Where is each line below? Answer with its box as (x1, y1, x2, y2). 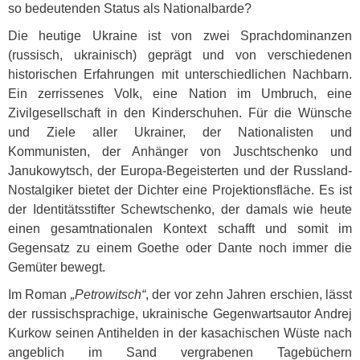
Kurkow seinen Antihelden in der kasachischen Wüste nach (8, 326, 352, 340)
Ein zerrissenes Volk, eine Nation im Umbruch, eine (8, 87, 352, 100)
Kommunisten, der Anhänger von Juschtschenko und (8, 145, 352, 158)
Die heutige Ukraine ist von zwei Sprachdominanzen (8, 29, 352, 43)
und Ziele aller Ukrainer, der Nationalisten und (8, 125, 352, 139)
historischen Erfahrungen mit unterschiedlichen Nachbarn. (8, 67, 352, 81)
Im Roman (8, 288, 71, 301)
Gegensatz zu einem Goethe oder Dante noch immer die (8, 241, 352, 255)
